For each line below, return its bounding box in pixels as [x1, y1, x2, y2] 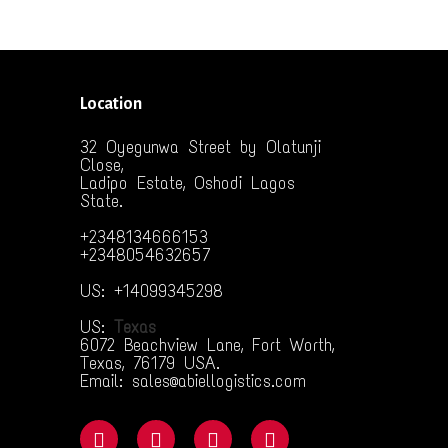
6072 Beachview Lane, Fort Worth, [79, 334, 334, 356]
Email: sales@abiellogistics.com [79, 370, 306, 392]
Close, [79, 154, 123, 176]
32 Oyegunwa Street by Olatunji [79, 136, 321, 158]
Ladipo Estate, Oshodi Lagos [79, 172, 295, 194]
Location [79, 95, 142, 113]
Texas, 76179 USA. [79, 352, 220, 374]
